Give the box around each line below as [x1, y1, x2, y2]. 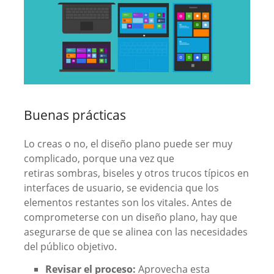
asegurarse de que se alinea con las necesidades [23, 225, 248, 239]
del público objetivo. [23, 240, 117, 254]
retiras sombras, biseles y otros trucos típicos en [23, 166, 249, 180]
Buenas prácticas [23, 106, 126, 124]
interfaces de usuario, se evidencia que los [23, 181, 219, 195]
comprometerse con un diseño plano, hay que [23, 210, 237, 224]
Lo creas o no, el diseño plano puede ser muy [23, 137, 232, 151]
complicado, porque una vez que [23, 152, 174, 166]
